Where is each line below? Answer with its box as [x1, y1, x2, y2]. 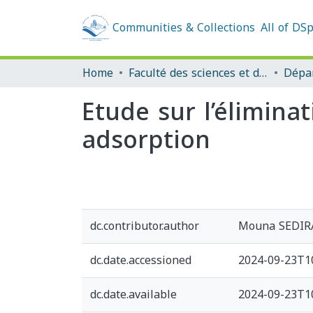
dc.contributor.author [90, 215, 199, 237]
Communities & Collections [112, 17, 255, 38]
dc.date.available [90, 284, 177, 305]
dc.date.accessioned [90, 249, 191, 271]
